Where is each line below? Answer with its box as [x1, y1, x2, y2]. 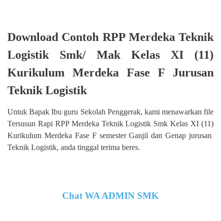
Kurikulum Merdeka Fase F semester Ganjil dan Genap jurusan [7, 131, 212, 140]
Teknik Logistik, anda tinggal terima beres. [7, 143, 140, 152]
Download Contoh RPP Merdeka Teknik [7, 30, 214, 43]
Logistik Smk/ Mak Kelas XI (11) [7, 48, 214, 61]
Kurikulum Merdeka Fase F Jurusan [7, 66, 214, 79]
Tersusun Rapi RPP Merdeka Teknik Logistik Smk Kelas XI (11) [7, 119, 214, 128]
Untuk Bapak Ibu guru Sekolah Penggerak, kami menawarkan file [7, 108, 214, 116]
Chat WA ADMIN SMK [62, 190, 159, 201]
